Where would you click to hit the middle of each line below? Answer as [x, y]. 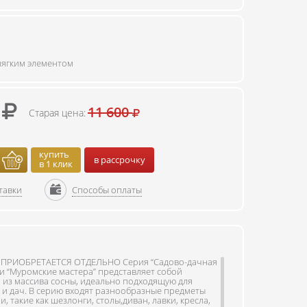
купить [54, 154]
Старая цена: [57, 112]
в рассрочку [119, 160]
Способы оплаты [107, 190]
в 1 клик [56, 164]
